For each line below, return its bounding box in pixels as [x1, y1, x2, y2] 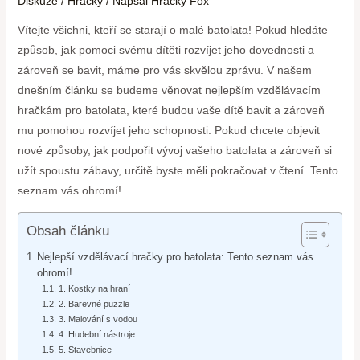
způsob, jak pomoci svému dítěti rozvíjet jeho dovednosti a [17, 43, 314, 57]
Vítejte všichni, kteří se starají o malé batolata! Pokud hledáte [17, 23, 328, 37]
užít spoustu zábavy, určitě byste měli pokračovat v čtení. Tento [17, 164, 338, 178]
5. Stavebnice [58, 345, 112, 355]
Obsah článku [26, 223, 109, 239]
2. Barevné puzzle [58, 299, 129, 309]
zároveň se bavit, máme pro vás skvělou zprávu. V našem [17, 63, 312, 77]
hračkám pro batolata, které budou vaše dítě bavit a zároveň [17, 104, 325, 117]
